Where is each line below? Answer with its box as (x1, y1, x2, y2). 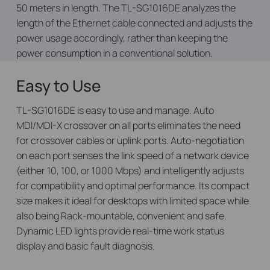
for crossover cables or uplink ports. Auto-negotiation (16, 134, 244, 148)
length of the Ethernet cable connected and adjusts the (16, 16, 253, 30)
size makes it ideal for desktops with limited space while (16, 194, 249, 208)
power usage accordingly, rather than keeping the (16, 31, 228, 45)
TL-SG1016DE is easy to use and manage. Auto (16, 104, 214, 118)
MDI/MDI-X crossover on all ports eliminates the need (16, 119, 240, 133)
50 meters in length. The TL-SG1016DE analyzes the (16, 1, 236, 15)
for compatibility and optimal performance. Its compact (16, 179, 250, 193)
